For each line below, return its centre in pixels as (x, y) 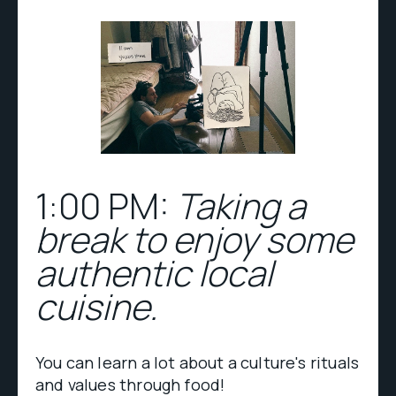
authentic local (154, 273)
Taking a (237, 206)
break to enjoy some (194, 239)
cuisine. (96, 306)
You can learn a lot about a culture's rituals (198, 362)
